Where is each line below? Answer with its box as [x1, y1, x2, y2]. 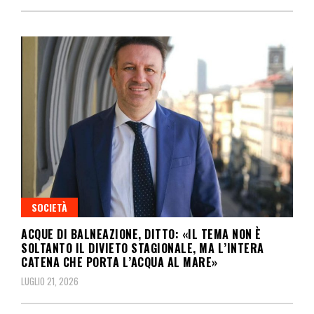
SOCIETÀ [32, 199, 67, 214]
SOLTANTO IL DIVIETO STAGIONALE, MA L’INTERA [21, 239, 264, 257]
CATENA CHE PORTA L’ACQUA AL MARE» [21, 253, 218, 271]
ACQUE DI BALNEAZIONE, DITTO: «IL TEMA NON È [21, 225, 261, 243]
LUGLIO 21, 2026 [21, 273, 78, 288]
